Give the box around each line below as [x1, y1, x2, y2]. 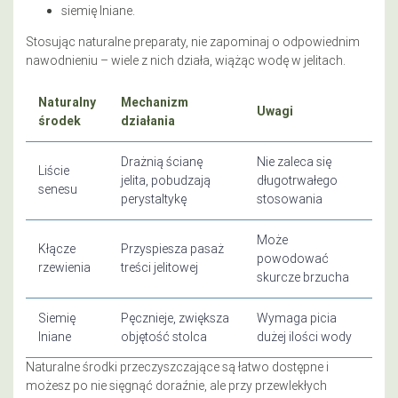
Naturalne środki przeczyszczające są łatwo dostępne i [26, 358, 329, 375]
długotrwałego [257, 171, 338, 188]
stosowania [257, 190, 322, 207]
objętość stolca [121, 328, 207, 345]
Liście [38, 162, 69, 179]
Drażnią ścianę [121, 153, 203, 170]
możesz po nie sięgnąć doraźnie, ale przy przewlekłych [26, 377, 327, 394]
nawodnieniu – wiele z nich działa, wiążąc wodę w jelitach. [26, 52, 346, 68]
